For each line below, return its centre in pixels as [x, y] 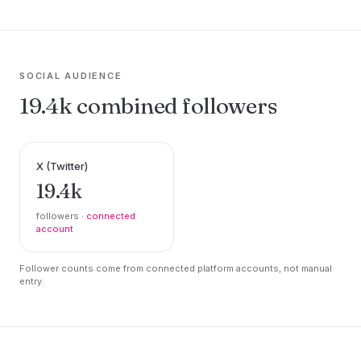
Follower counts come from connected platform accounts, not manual [176, 268]
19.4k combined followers [149, 105]
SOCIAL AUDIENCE [71, 75]
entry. [32, 281]
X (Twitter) [62, 166]
